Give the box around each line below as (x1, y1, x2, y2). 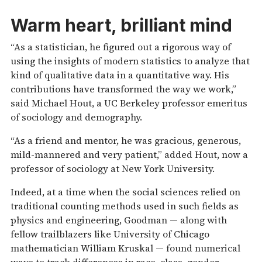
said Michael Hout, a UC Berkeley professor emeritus (11, 96, 247, 109)
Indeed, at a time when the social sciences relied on (11, 185, 240, 198)
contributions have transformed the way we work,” (11, 82, 236, 95)
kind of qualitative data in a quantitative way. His (11, 68, 229, 81)
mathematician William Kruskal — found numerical (11, 241, 240, 254)
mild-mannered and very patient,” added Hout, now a (11, 147, 248, 161)
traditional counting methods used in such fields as (11, 199, 239, 212)
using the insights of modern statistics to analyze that (11, 54, 250, 67)
